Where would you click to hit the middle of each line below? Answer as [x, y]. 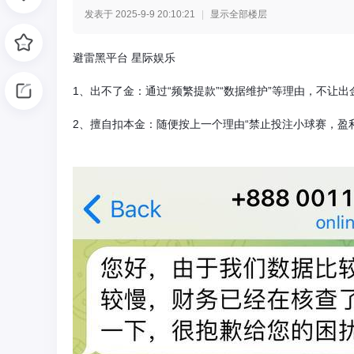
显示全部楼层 [239, 15]
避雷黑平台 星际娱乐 [124, 58]
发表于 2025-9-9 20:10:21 [140, 15]
